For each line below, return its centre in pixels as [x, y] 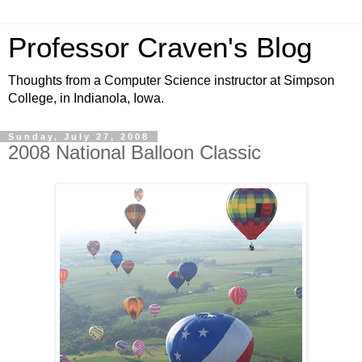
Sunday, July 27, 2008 [79, 137]
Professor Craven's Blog [160, 48]
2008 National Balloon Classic [135, 152]
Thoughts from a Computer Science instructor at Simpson [171, 80]
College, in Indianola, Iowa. [86, 98]
